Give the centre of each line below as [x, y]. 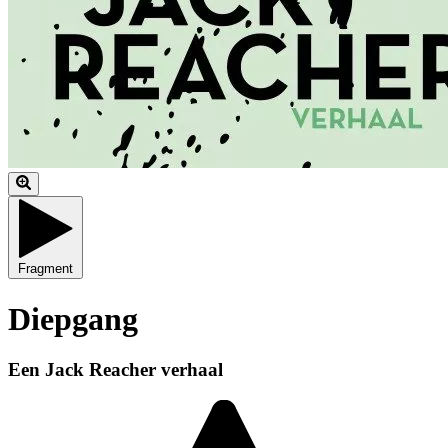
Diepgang [73, 318]
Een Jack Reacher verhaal [115, 369]
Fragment [45, 269]
